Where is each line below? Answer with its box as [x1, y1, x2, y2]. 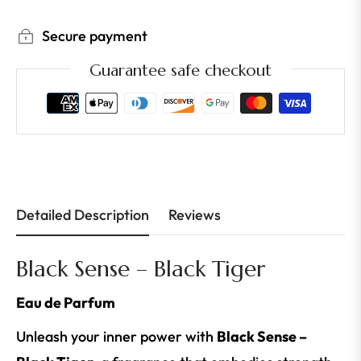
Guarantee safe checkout [89, 60, 272, 81]
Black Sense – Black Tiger [16, 255, 265, 284]
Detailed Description [16, 205, 149, 225]
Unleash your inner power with [16, 327, 217, 346]
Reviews [168, 205, 221, 225]
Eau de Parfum [16, 293, 115, 313]
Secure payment [42, 27, 147, 46]
